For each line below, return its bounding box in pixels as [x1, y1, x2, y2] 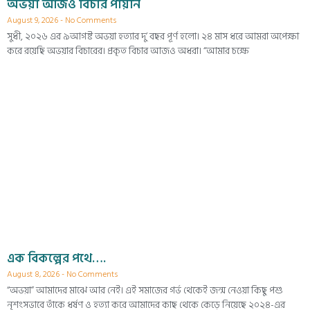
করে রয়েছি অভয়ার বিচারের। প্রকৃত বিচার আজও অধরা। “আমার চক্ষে [7, 43, 249, 60]
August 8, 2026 [7, 268, 62, 282]
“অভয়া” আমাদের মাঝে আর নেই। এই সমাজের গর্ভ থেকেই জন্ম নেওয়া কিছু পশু [7, 282, 283, 299]
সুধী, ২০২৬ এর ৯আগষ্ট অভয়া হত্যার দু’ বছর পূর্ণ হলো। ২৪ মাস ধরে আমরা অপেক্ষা [7, 28, 299, 45]
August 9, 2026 [7, 14, 60, 28]
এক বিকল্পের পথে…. [7, 248, 106, 269]
